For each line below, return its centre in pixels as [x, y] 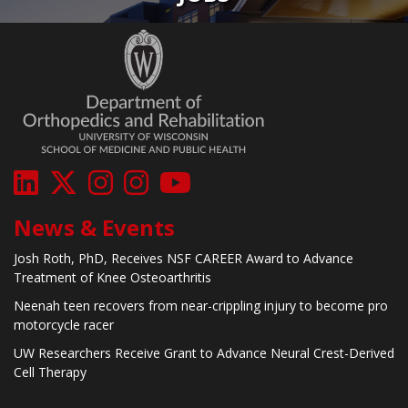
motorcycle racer [64, 324]
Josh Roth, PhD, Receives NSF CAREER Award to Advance [184, 258]
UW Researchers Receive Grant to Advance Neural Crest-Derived [204, 352]
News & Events [94, 227]
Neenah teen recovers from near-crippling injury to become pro [201, 305]
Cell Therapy [50, 372]
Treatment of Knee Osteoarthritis [112, 277]
